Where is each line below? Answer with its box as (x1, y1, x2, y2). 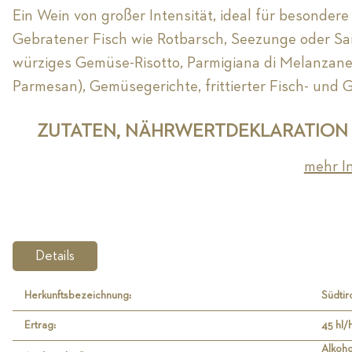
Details (35, 249, 75, 264)
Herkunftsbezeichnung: (24, 290, 131, 302)
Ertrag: (24, 320, 56, 332)
